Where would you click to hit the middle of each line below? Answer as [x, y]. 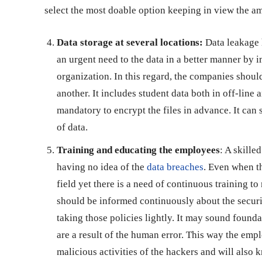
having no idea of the [102, 167]
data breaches [175, 167]
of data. [73, 127]
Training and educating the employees [138, 150]
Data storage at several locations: [130, 42]
